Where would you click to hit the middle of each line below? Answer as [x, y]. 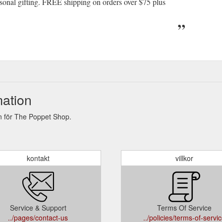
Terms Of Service [184, 207]
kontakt [38, 158]
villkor [184, 158]
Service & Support [38, 207]
